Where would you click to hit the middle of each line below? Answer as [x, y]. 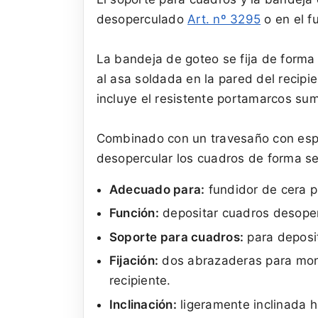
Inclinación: [143, 305]
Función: [134, 213]
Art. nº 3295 [224, 19]
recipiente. [140, 281]
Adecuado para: [157, 189]
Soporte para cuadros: [176, 237]
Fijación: [134, 261]
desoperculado [142, 19]
